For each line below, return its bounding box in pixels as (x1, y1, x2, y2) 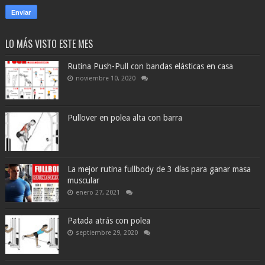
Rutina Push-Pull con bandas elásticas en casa (67, 61, 233, 71)
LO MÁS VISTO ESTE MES (5, 36, 93, 51)
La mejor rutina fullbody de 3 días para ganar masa (67, 164, 251, 174)
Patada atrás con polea (67, 215, 150, 225)
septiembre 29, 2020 (75, 228, 138, 237)
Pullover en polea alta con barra (67, 112, 182, 122)
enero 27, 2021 (75, 188, 120, 196)
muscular (67, 175, 99, 185)
